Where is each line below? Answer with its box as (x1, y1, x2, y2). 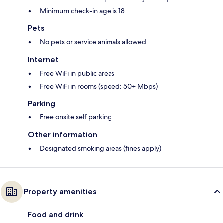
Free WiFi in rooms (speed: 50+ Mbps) (40, 82, 158, 91)
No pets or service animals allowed (40, 37, 146, 47)
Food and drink (28, 210, 83, 220)
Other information (28, 130, 97, 140)
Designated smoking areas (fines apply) (40, 144, 161, 153)
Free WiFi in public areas (40, 69, 114, 78)
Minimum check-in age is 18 (40, 6, 125, 16)
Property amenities (24, 187, 96, 197)
